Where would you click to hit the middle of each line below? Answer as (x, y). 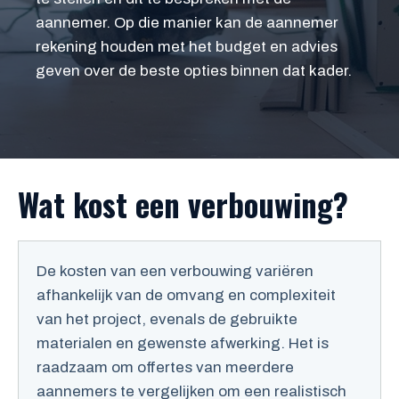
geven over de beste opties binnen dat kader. (194, 70)
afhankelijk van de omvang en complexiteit (186, 296)
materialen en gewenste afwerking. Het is (183, 344)
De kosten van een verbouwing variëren (175, 272)
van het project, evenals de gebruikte (167, 320)
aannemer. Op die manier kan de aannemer (187, 22)
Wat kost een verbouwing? (183, 204)
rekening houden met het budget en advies (187, 46)
